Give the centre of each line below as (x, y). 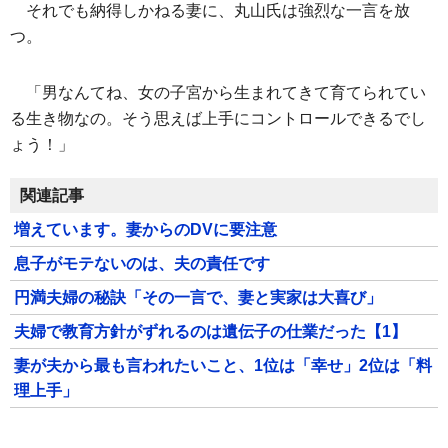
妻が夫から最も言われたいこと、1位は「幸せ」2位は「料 (223, 365)
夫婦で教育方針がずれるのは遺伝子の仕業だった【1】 (210, 331)
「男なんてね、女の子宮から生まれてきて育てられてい (226, 92)
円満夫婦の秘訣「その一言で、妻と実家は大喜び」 (198, 297)
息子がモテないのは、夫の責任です (142, 263)
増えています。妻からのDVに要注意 (145, 229)
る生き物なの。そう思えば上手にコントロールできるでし (218, 118)
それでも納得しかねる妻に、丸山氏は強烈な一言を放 (218, 10)
